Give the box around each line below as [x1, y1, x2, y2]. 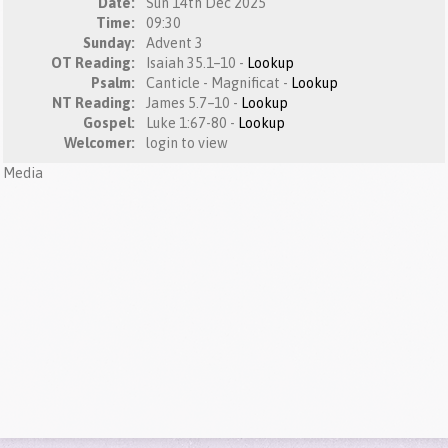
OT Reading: [51, 55, 138, 71]
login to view [146, 135, 228, 151]
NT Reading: [52, 95, 138, 111]
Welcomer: [64, 135, 138, 151]
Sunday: [83, 35, 138, 51]
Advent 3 [146, 35, 203, 51]
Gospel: [83, 115, 138, 131]
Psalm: [91, 75, 138, 91]
